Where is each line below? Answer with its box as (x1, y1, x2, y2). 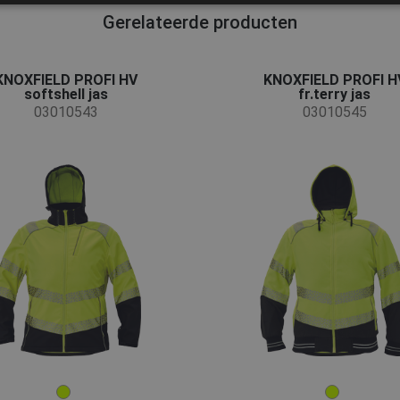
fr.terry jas (298, 86, 371, 104)
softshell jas (23, 86, 108, 104)
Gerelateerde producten (103, 12, 297, 34)
